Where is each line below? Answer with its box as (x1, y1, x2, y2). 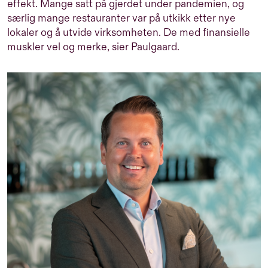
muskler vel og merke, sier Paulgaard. (7, 41, 179, 53)
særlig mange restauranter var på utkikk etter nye (7, 12, 236, 25)
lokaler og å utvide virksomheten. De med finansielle (7, 26, 250, 39)
